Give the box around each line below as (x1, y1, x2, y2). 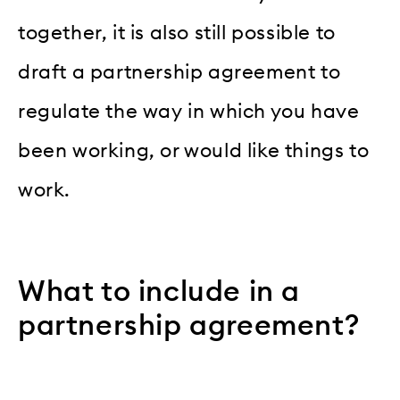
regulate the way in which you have (18, 102, 360, 122)
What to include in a (18, 278, 301, 307)
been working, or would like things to (18, 141, 370, 162)
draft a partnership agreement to (18, 62, 341, 83)
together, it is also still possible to (18, 23, 336, 44)
